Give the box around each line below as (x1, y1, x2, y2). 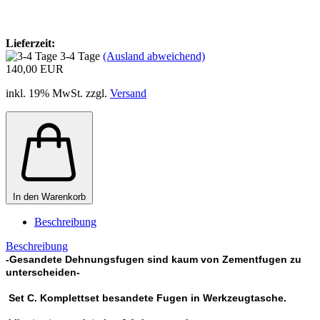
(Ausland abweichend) (103, 49, 205, 62)
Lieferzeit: (6, 36, 55, 49)
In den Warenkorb (13, 191, 86, 202)
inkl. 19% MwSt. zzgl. (6, 86, 110, 99)
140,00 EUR (6, 62, 64, 75)
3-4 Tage (60, 49, 103, 62)
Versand (110, 86, 146, 99)
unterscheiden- (6, 266, 80, 278)
